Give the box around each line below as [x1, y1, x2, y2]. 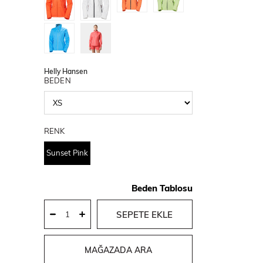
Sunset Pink [46, 148, 88, 157]
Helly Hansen [43, 67, 87, 76]
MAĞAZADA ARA [84, 245, 152, 255]
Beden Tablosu [131, 183, 193, 194]
